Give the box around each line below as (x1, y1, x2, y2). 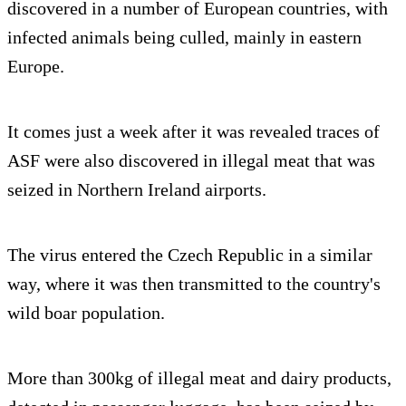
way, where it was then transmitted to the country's (7, 273, 381, 294)
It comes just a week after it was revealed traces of (7, 121, 380, 141)
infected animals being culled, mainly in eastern (7, 26, 362, 47)
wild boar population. (7, 302, 165, 323)
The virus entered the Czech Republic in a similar (7, 244, 372, 265)
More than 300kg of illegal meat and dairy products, (7, 367, 391, 388)
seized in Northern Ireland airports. (7, 179, 266, 199)
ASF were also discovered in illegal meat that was (7, 150, 375, 170)
